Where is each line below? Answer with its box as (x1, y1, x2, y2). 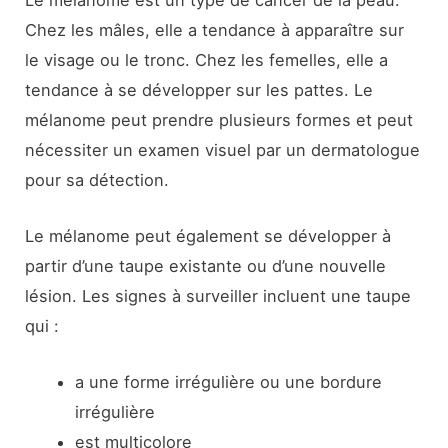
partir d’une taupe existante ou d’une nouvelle (25, 256, 387, 277)
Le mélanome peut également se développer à (25, 226, 392, 247)
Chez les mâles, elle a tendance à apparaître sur (25, 19, 405, 40)
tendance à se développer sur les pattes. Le (25, 79, 374, 100)
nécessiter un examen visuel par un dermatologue (25, 139, 421, 160)
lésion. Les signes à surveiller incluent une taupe (25, 286, 412, 307)
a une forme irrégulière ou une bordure (74, 372, 382, 393)
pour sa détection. (25, 169, 170, 190)
